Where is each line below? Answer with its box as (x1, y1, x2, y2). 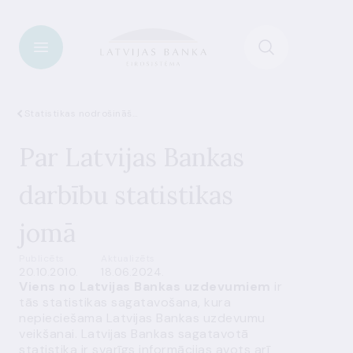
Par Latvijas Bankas (19, 141, 244, 173)
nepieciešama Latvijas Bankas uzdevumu (19, 310, 266, 326)
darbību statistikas (19, 179, 233, 211)
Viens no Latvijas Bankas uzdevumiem (19, 278, 271, 295)
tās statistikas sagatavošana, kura (19, 294, 231, 310)
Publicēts (19, 252, 65, 265)
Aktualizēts (101, 252, 155, 265)
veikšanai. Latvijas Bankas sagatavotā (19, 325, 249, 342)
